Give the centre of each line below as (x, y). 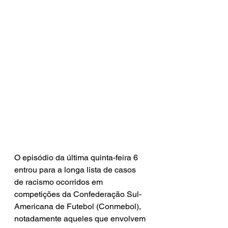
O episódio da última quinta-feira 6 (77, 158)
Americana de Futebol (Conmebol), (79, 206)
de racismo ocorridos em (60, 182)
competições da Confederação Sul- (78, 194)
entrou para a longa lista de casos (76, 170)
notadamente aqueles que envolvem (81, 219)
